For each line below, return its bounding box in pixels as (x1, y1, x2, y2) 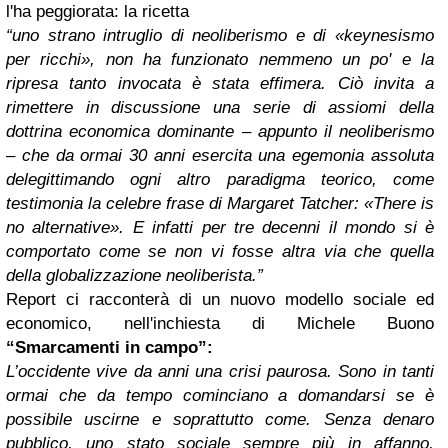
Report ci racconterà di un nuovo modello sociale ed (6, 290, 434, 309)
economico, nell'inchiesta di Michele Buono (6, 314, 434, 333)
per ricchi (6, 50, 82, 69)
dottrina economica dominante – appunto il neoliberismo (6, 122, 434, 141)
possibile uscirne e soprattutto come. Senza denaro (6, 410, 434, 429)
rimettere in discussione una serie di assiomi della (6, 98, 434, 117)
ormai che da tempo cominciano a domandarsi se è (6, 386, 434, 405)
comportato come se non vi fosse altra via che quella (6, 242, 434, 261)
